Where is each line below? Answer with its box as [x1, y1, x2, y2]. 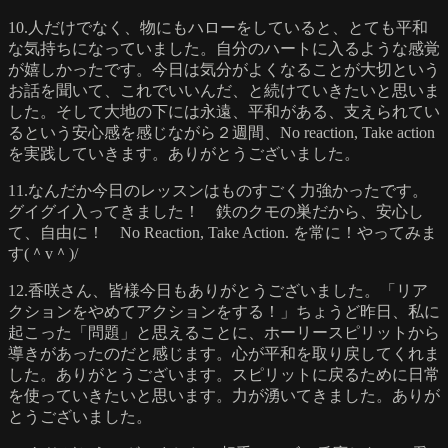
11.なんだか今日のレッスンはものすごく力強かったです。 [8, 181, 428, 199]
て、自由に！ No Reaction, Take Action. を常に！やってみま [8, 223, 437, 241]
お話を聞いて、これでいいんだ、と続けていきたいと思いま [8, 81, 440, 99]
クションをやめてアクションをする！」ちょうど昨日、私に [8, 302, 440, 320]
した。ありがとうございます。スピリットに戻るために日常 [8, 365, 440, 383]
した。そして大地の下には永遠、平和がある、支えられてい [8, 102, 440, 120]
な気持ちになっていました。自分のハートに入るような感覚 [8, 39, 440, 57]
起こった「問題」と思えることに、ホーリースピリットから [8, 323, 440, 341]
